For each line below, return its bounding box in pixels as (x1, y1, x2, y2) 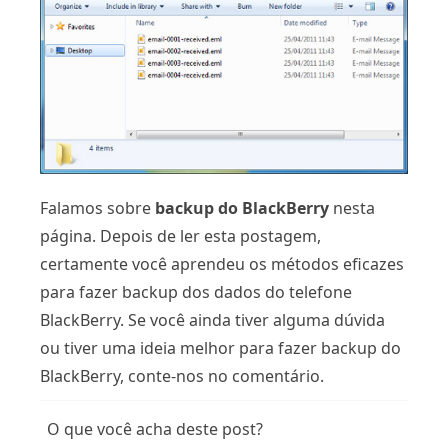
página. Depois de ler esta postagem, (40, 224, 321, 247)
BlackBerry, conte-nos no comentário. (40, 364, 324, 387)
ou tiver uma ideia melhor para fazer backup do (40, 336, 401, 359)
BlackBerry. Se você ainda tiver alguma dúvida (40, 308, 385, 331)
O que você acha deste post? (47, 417, 264, 440)
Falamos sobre (40, 196, 155, 219)
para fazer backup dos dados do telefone (40, 280, 352, 303)
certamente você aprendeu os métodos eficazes (40, 252, 404, 275)
